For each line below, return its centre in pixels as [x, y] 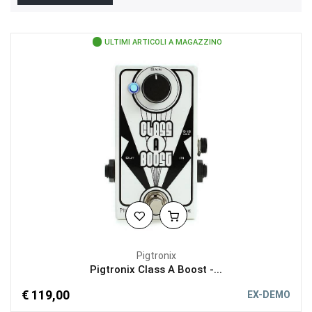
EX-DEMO [269, 295]
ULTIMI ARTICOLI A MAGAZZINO [163, 42]
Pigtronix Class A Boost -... [156, 270]
